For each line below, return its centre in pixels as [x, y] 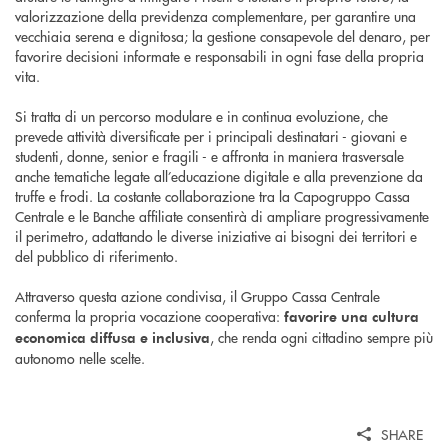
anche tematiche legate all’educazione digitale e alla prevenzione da [219, 175]
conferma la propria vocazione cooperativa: [149, 315]
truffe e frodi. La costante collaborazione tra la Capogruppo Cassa [212, 195]
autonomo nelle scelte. [80, 357]
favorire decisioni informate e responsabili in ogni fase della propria [219, 55]
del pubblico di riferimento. [96, 255]
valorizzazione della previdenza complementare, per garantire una [215, 15]
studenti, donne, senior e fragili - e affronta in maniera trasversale [209, 155]
